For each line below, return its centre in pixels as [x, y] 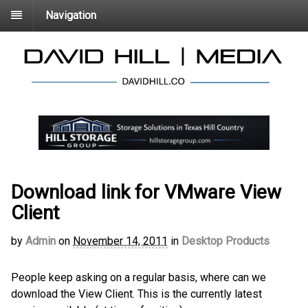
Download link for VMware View [146, 192]
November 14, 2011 [120, 241]
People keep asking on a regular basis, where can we [139, 278]
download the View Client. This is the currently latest [136, 294]
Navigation [71, 15]
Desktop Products [225, 241]
